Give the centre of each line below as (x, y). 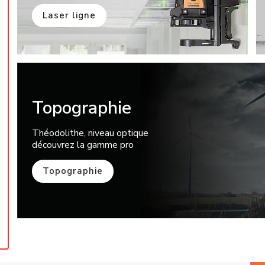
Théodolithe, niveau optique (91, 133)
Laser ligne (70, 15)
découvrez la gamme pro (83, 145)
